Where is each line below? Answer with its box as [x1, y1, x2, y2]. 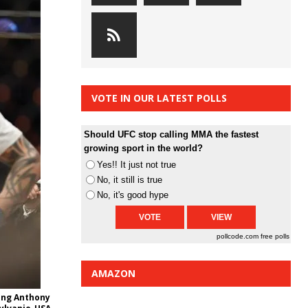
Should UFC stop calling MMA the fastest [83, 129, 258, 140]
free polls [261, 232, 289, 241]
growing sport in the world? [83, 143, 203, 154]
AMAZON [91, 267, 135, 280]
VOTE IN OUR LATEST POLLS [91, 91, 227, 105]
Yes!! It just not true [96, 159, 176, 170]
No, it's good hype [96, 190, 168, 201]
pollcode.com [217, 232, 261, 241]
